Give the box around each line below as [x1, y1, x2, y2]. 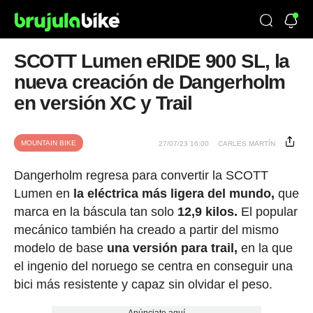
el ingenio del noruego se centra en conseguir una [13, 259, 293, 273]
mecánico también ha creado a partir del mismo [13, 223, 279, 237]
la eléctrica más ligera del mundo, [73, 187, 275, 201]
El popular [237, 205, 298, 219]
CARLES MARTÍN [218, 140, 276, 147]
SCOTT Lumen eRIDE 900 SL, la [13, 50, 290, 72]
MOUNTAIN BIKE [20, 139, 76, 147]
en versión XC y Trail [13, 92, 193, 114]
